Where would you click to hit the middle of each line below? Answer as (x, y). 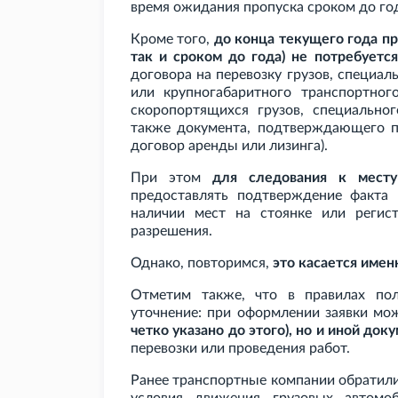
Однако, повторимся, (202, 263)
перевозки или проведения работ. (240, 349)
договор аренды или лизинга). (229, 146)
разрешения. (171, 231)
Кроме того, (172, 40)
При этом (171, 178)
